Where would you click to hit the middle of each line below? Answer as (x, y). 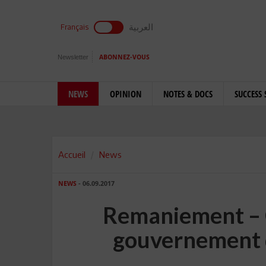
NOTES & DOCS (188, 94)
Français (75, 27)
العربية (141, 27)
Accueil (72, 154)
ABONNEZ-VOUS (124, 57)
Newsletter (73, 57)
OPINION (126, 94)
